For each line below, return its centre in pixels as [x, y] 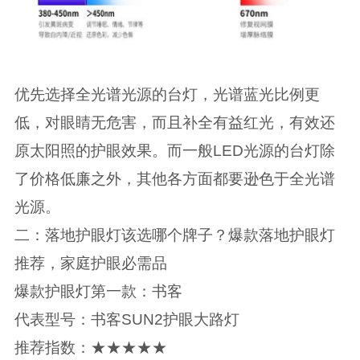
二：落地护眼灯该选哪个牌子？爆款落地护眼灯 [174, 235]
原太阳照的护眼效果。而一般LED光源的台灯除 [174, 150]
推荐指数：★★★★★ [90, 347]
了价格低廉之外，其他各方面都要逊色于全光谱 [174, 178]
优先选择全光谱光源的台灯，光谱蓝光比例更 [167, 94]
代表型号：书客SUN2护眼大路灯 [127, 319]
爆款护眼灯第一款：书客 [98, 291]
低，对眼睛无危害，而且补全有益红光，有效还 [174, 122]
